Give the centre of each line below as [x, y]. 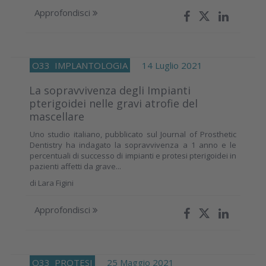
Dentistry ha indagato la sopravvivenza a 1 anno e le [133, 145]
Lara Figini [56, 183]
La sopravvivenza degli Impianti [110, 90]
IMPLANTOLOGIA [91, 65]
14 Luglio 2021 [166, 65]
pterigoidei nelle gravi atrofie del [113, 103]
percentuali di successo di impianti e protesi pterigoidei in [133, 155]
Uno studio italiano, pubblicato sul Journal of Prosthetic [133, 134]
